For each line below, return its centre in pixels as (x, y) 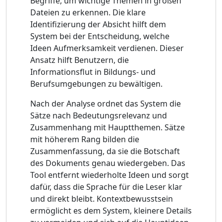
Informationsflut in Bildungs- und (93, 72)
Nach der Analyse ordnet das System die (106, 103)
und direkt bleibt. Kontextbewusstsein (102, 198)
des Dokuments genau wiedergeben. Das (108, 163)
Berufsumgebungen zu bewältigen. (96, 83)
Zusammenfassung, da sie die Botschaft (105, 151)
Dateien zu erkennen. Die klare (88, 12)
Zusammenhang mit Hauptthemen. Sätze (108, 127)
